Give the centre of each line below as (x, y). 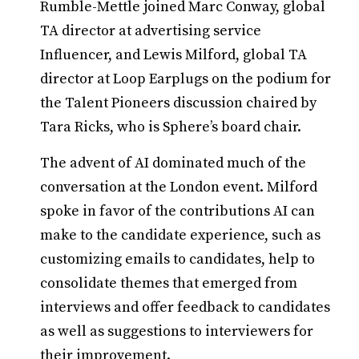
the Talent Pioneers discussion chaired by (178, 103)
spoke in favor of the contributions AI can (177, 211)
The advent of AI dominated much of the (173, 163)
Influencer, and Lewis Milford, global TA (173, 55)
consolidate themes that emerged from (169, 283)
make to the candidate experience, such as (180, 235)
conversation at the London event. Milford (179, 187)
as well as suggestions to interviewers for (177, 331)
